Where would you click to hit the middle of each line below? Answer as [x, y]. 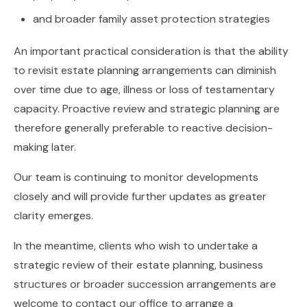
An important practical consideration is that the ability [151, 51]
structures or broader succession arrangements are [145, 284]
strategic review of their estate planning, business [138, 265]
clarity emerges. [53, 216]
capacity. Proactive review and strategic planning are [147, 109]
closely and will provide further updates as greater [140, 196]
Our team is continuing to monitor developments [136, 177]
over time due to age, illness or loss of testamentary [144, 89]
